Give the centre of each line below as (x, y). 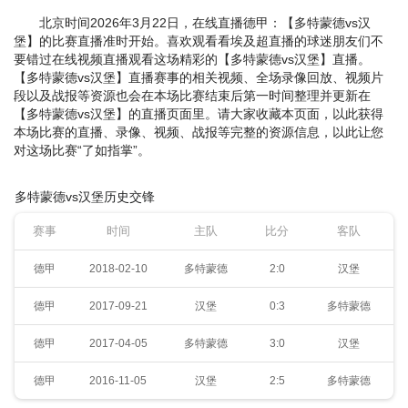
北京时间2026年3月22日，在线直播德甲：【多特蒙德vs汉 (205, 23)
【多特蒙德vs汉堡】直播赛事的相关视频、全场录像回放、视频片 (199, 77)
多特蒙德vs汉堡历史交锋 (85, 197)
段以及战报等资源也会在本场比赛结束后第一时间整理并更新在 (192, 96)
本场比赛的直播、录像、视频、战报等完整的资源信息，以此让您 (199, 132)
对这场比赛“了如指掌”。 (82, 150)
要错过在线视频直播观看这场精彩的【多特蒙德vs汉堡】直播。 (192, 59)
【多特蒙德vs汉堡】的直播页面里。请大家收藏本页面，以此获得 (199, 114)
